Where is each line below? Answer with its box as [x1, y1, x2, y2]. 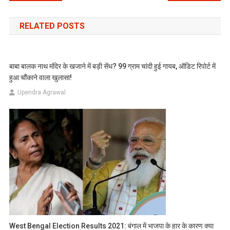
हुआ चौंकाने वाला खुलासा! [9, 73, 72, 82]
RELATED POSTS [19, 21, 85, 31]
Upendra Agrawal [17, 89, 66, 97]
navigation [8, 5, 83, 23]
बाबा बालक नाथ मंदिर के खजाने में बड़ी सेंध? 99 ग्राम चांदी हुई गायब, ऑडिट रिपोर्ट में [9, 62, 216, 71]
